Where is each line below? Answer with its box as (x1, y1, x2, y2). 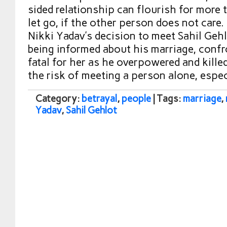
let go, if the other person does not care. (28, 16, 224, 29)
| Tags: (153, 93, 183, 104)
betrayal (82, 93, 117, 104)
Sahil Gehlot (66, 104, 117, 116)
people (122, 93, 151, 104)
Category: (35, 93, 82, 104)
